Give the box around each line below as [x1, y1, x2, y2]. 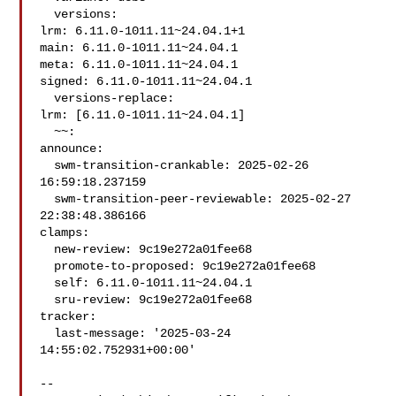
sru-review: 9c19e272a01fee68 [40, 293, 55, 307]
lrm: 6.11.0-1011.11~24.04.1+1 [40, 24, 246, 38]
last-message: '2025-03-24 [40, 326, 55, 340]
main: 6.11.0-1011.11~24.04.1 [40, 41, 239, 55]
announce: [40, 141, 104, 156]
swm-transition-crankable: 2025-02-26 [40, 158, 55, 172]
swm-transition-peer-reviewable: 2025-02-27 [40, 192, 55, 206]
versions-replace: [40, 91, 55, 105]
